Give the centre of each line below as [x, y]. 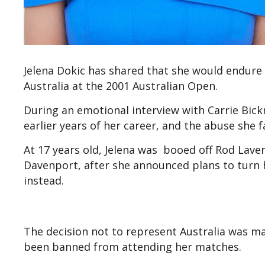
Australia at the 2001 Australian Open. [124, 86]
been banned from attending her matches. [135, 247]
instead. [47, 181]
